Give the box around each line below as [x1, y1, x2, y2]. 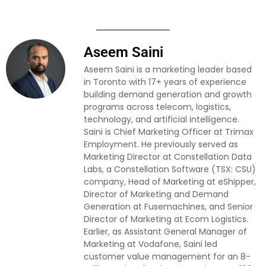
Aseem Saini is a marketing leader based [84, 63, 252, 75]
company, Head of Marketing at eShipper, [84, 175, 256, 188]
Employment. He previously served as [84, 138, 238, 150]
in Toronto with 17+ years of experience [84, 75, 246, 88]
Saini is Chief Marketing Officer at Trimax [84, 125, 254, 138]
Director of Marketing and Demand [84, 188, 229, 200]
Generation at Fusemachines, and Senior [84, 200, 253, 213]
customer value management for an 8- [84, 250, 251, 262]
